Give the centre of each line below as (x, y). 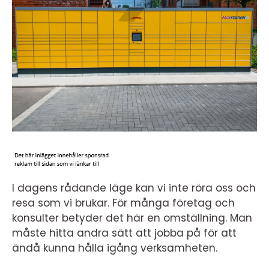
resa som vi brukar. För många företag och (123, 203)
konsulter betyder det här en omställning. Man (132, 218)
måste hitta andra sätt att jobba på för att (124, 233)
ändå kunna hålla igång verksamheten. (115, 248)
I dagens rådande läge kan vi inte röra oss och (134, 188)
